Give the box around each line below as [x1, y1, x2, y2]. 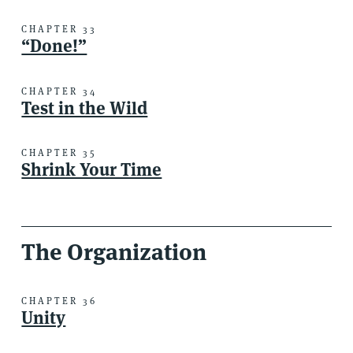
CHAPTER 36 [21, 294, 98, 307]
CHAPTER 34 [21, 84, 98, 97]
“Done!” [21, 35, 87, 58]
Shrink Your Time [21, 158, 162, 181]
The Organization [21, 237, 207, 267]
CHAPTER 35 [21, 147, 97, 159]
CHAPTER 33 [21, 23, 98, 35]
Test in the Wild [21, 96, 148, 119]
